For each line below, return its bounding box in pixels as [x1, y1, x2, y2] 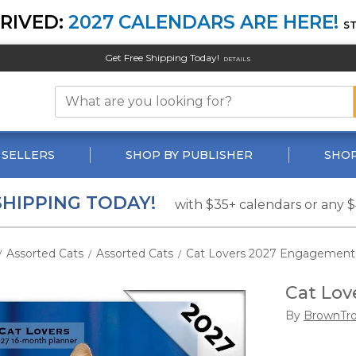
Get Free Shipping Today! [104, 52, 219, 64]
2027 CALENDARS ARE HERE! [68, 11, 339, 33]
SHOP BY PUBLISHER [126, 148, 253, 162]
